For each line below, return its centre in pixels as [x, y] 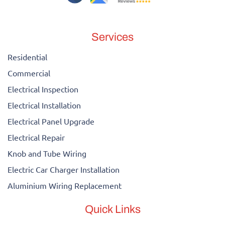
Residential [27, 57]
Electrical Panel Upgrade [51, 121]
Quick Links [113, 209]
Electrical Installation [44, 105]
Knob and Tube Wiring [47, 153]
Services [113, 37]
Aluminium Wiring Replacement [65, 185]
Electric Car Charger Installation [64, 169]
